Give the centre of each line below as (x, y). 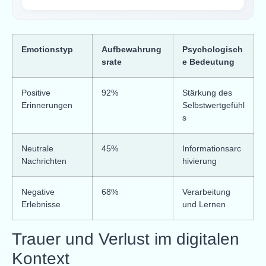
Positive (36, 92)
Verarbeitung (206, 191)
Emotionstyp (47, 49)
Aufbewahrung (132, 49)
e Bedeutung (208, 61)
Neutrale (37, 148)
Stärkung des (207, 92)
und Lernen (204, 204)
